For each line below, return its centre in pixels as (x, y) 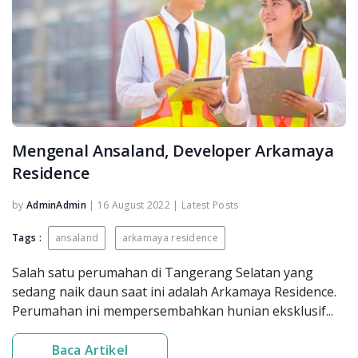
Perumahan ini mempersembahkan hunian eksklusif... (173, 310)
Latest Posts (210, 205)
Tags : (27, 237)
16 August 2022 (134, 205)
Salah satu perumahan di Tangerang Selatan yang (163, 272)
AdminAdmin (56, 205)
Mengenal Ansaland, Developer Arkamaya (173, 150)
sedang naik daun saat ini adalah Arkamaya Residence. (174, 291)
